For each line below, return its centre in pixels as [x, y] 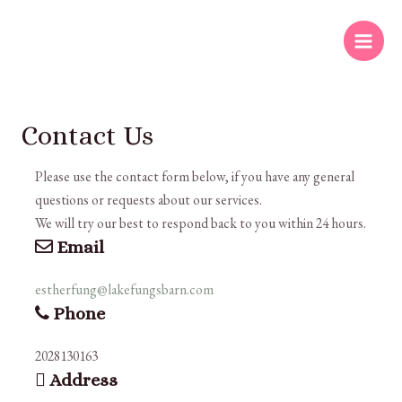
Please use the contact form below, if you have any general [194, 176]
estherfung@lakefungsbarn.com [124, 289]
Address [81, 380]
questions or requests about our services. [148, 200]
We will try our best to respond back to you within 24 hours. [200, 223]
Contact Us [87, 135]
